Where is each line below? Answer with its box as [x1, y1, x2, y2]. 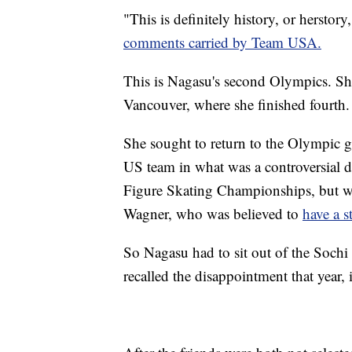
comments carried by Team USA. [123, 32, 321, 53]
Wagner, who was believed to [123, 203, 302, 224]
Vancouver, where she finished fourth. [123, 94, 350, 115]
